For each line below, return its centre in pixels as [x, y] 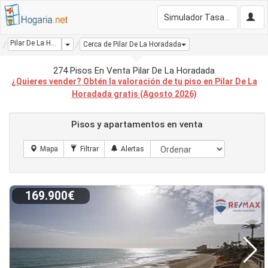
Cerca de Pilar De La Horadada [132, 45]
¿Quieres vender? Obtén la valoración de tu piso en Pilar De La [134, 81]
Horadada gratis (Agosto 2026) [134, 94]
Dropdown [86, 44]
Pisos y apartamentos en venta [137, 124]
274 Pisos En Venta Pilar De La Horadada [134, 71]
